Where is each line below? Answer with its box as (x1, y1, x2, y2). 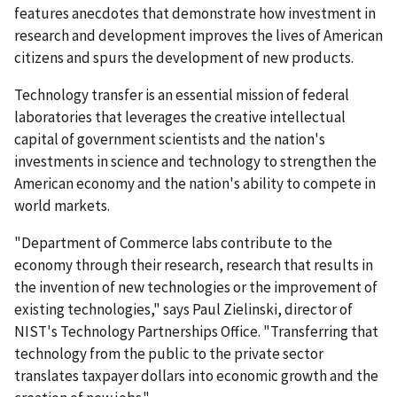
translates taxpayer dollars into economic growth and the (14, 365, 378, 385)
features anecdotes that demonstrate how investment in (14, 3, 376, 23)
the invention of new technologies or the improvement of (14, 276, 378, 297)
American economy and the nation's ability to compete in (14, 173, 376, 193)
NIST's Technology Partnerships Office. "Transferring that (14, 321, 378, 341)
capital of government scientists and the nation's (14, 128, 325, 149)
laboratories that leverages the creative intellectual (14, 106, 346, 127)
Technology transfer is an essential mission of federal (14, 84, 349, 105)
